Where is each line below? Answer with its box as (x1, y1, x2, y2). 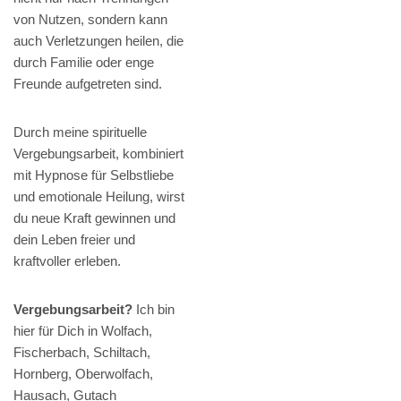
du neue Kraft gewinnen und (13, 209, 175, 226)
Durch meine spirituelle (13, 124, 147, 140)
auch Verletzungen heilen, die (13, 32, 183, 48)
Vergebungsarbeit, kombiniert (13, 145, 183, 161)
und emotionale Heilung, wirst (13, 188, 184, 204)
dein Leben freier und (13, 231, 135, 247)
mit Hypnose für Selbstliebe (13, 166, 174, 183)
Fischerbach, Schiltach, (13, 344, 150, 360)
